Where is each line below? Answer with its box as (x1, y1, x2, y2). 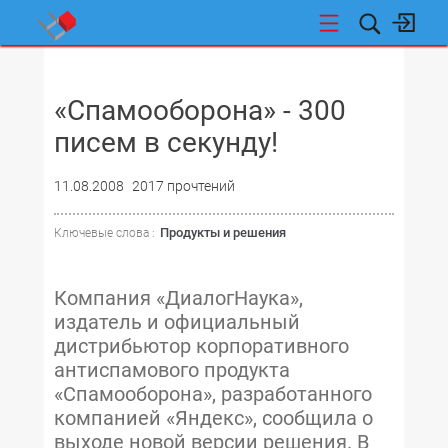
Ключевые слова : (54, 226, 155, 240)
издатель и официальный (54, 310, 300, 334)
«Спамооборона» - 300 (54, 94, 346, 127)
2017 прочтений (132, 178, 235, 194)
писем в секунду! (54, 126, 278, 159)
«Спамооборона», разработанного (54, 382, 372, 406)
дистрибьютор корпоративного (54, 334, 349, 358)
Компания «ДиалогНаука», (54, 286, 303, 310)
